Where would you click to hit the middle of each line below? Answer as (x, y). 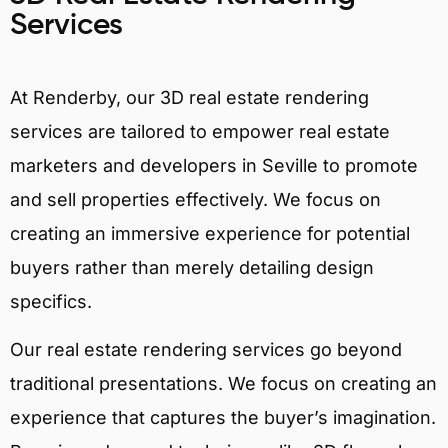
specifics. (51, 301)
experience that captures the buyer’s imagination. (223, 418)
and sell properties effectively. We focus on (195, 199)
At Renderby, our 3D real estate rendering (189, 97)
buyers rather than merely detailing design (192, 267)
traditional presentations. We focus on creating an (223, 384)
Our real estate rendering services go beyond (206, 350)
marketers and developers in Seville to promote (214, 165)
